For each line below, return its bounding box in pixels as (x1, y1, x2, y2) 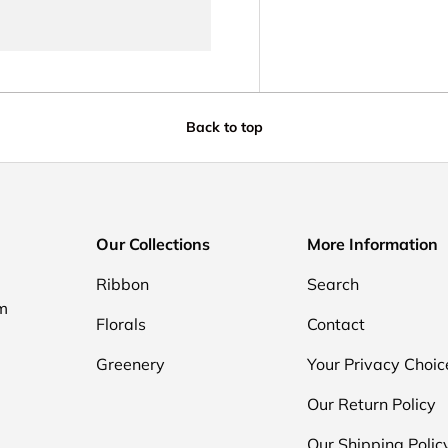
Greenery (96, 353, 166, 374)
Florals (96, 313, 147, 334)
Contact (306, 313, 365, 334)
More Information (306, 233, 438, 254)
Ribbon (96, 273, 150, 294)
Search (306, 273, 359, 294)
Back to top (185, 118, 263, 137)
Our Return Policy (306, 393, 436, 414)
